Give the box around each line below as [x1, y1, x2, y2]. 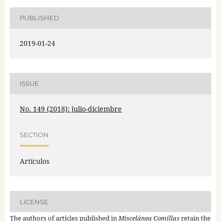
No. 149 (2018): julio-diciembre [19, 104, 122, 113]
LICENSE [19, 197, 48, 206]
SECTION [19, 130, 49, 139]
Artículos [19, 156, 49, 166]
